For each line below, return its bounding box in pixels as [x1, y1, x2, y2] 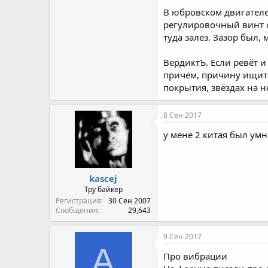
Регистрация [56, 196, 101, 206]
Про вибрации [163, 250, 227, 262]
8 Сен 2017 [163, 109, 202, 120]
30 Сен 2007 [108, 196, 151, 206]
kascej [89, 172, 117, 184]
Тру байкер [84, 184, 123, 194]
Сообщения [56, 205, 98, 215]
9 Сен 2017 [163, 232, 202, 242]
